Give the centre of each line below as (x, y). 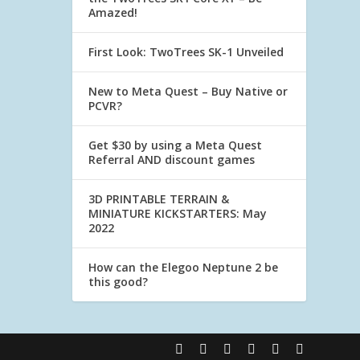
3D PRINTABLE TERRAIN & (159, 199)
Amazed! (113, 12)
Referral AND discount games (172, 160)
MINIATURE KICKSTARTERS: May (178, 213)
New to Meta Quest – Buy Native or (188, 91)
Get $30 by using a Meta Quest (176, 145)
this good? (119, 282)
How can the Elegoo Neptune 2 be (184, 267)
